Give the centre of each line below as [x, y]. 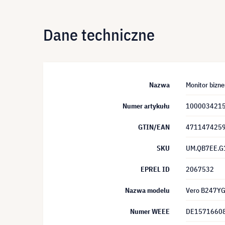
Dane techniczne [99, 34]
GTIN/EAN [154, 127]
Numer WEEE [150, 211]
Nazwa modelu [147, 190]
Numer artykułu [146, 106]
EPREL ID [155, 169]
